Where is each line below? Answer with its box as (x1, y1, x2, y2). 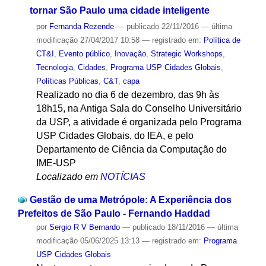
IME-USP (36, 158, 76, 169)
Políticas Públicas (36, 77, 99, 86)
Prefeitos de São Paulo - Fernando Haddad (17, 208, 210, 219)
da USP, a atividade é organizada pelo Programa (36, 117, 242, 128)
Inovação (114, 49, 146, 59)
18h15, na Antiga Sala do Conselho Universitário (36, 103, 242, 114)
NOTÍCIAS (100, 172, 145, 182)
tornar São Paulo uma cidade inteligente (29, 5, 210, 16)
